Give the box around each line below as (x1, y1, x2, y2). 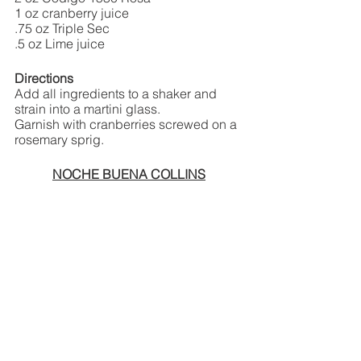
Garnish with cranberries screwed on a (15, 115, 240, 132)
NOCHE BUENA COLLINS (52, 165, 205, 182)
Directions (15, 69, 73, 86)
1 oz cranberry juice (15, 4, 129, 21)
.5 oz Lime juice (15, 35, 105, 52)
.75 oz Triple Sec (15, 19, 110, 36)
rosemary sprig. (15, 131, 107, 147)
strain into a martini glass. (15, 100, 164, 117)
